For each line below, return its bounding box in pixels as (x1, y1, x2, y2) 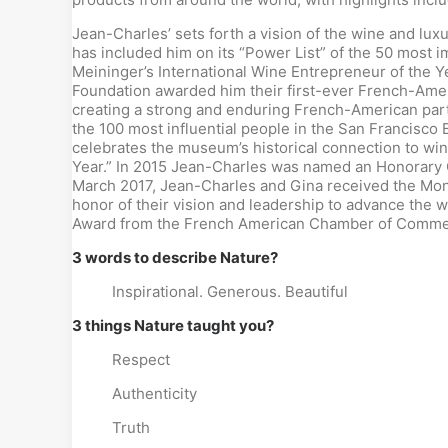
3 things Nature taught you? (72, 316, 274, 335)
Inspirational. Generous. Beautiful (112, 282, 348, 301)
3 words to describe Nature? (72, 248, 278, 267)
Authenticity (112, 384, 197, 403)
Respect (112, 350, 170, 369)
